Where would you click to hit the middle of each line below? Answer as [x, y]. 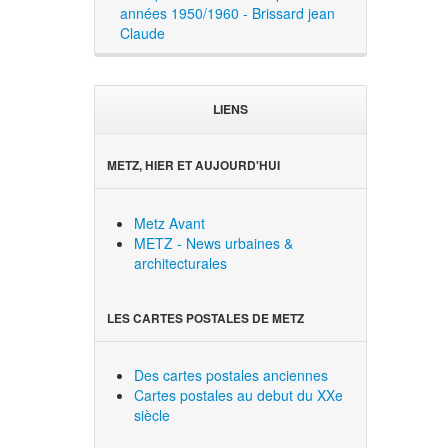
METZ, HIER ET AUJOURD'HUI [194, 166]
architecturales [181, 262]
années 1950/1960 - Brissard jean [228, 12]
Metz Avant [170, 222]
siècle [152, 415]
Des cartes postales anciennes [231, 375]
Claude [143, 32]
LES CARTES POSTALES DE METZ [206, 318]
